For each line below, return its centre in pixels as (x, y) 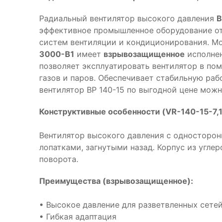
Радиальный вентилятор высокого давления (128, 18)
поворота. (59, 159)
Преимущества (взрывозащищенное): (116, 181)
